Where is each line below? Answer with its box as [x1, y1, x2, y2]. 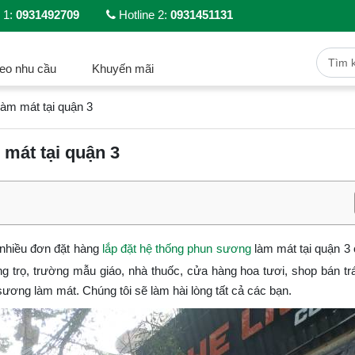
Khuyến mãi [91, 62, 154, 75]
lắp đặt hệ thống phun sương [101, 241, 251, 255]
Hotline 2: [116, 7, 170, 21]
